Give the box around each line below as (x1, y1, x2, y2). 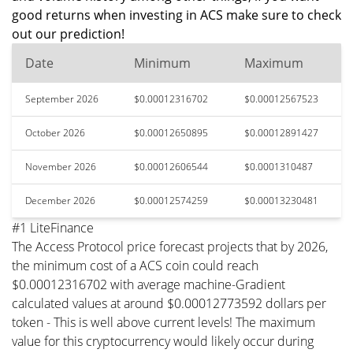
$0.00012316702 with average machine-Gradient (12, 276, 285, 293)
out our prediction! (12, 25, 124, 43)
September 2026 (25, 92, 98, 106)
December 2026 (25, 194, 95, 207)
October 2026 (25, 126, 85, 139)
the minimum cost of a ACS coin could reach (12, 257, 258, 274)
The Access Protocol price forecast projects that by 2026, (12, 238, 328, 255)
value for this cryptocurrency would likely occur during (12, 333, 314, 350)
